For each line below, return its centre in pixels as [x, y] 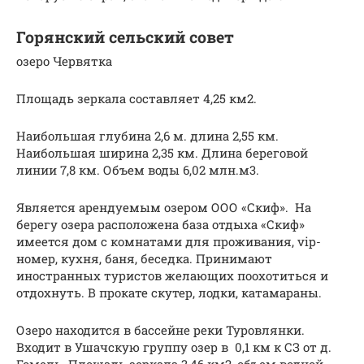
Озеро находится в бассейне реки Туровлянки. [160, 330]
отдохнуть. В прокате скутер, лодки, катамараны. [169, 293]
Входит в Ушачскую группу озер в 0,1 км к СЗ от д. [174, 347]
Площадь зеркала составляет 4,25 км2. [136, 99]
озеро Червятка [64, 61]
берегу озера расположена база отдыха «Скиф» [160, 225]
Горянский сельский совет [125, 37]
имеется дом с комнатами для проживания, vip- [169, 242]
